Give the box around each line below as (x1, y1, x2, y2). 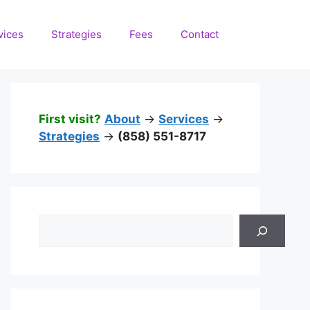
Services (158, 112, 209, 126)
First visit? (39, 112, 101, 126)
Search (38, 215, 77, 229)
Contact (181, 28, 219, 41)
